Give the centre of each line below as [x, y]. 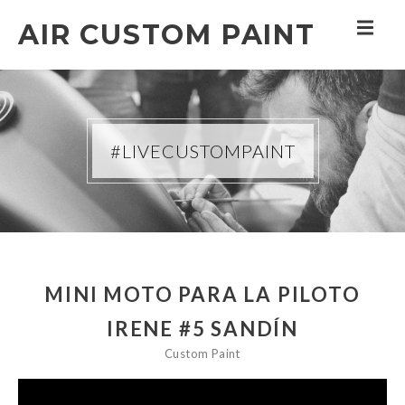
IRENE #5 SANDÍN [202, 329]
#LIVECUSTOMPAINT [202, 151]
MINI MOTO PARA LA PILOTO [202, 294]
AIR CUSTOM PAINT [167, 35]
